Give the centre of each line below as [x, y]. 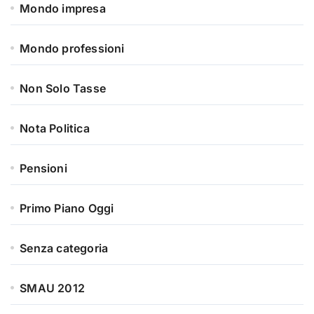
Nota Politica [55, 129]
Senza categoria [64, 248]
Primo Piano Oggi [67, 209]
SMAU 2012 [53, 288]
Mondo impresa [63, 9]
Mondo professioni [72, 49]
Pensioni [43, 169]
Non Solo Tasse [63, 89]
